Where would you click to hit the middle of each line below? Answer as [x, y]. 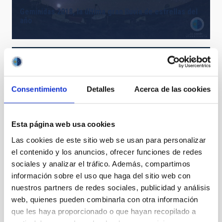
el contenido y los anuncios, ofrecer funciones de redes [107, 152]
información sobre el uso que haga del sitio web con [101, 175]
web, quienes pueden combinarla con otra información [105, 199]
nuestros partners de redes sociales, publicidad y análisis [111, 187]
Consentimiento [39, 89]
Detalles [101, 89]
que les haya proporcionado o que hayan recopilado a [104, 211]
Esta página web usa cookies [63, 124]
